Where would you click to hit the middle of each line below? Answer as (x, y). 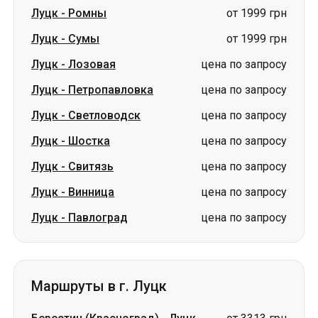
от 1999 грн (257, 306)
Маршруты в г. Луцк (99, 197)
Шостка (89, 52)
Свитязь (91, 78)
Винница (91, 103)
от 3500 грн (257, 255)
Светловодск (104, 27)
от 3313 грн (257, 230)
